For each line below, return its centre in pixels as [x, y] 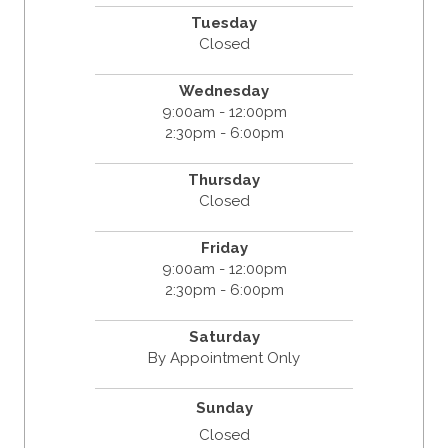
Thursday [224, 180]
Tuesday [224, 23]
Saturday [224, 337]
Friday [224, 248]
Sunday [224, 408]
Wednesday [224, 91]
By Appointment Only [224, 358]
